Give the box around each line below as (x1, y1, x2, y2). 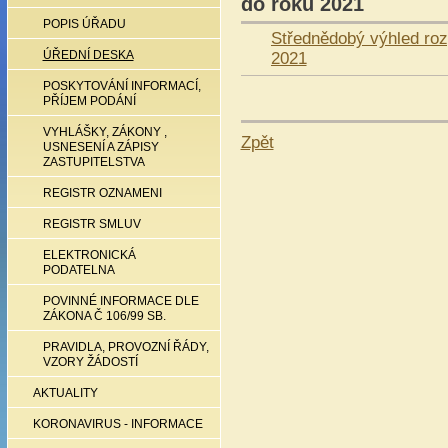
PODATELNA (42, 264, 115, 276)
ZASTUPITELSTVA (42, 156, 145, 168)
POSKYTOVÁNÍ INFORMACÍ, (42, 80, 201, 92)
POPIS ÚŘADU (42, 18, 126, 30)
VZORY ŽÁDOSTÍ (42, 356, 138, 368)
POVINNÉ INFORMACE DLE (42, 295, 199, 307)
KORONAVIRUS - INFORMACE (32, 418, 203, 430)
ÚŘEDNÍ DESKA (42, 49, 134, 61)
